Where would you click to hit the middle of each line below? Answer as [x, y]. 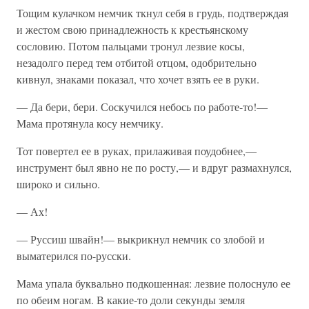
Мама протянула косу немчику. [90, 123]
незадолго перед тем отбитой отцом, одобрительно [137, 62]
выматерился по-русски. [74, 256]
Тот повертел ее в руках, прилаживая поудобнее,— [137, 151]
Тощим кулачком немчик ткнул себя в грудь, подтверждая [152, 13]
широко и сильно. [58, 184]
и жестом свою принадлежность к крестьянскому [132, 29]
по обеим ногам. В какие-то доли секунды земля [131, 300]
